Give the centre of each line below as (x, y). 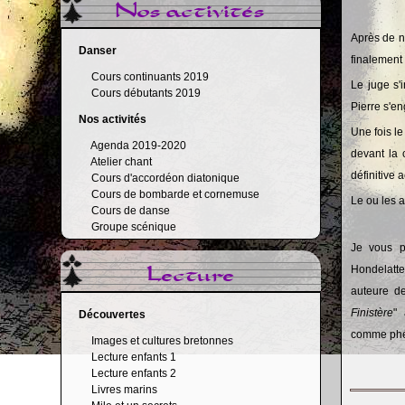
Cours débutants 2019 (146, 93)
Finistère (372, 312)
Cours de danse (131, 211)
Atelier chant (122, 162)
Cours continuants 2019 (151, 77)
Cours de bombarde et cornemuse (176, 194)
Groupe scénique (134, 227)
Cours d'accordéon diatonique (166, 178)
